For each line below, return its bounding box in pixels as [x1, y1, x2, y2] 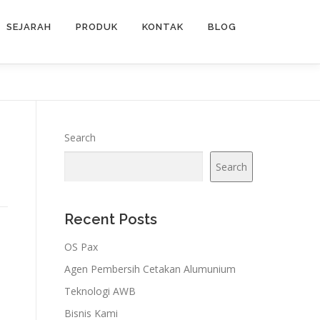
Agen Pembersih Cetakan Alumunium [64, 262, 236, 276]
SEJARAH [6, 21, 51, 32]
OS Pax [64, 240, 98, 254]
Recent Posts [64, 211, 157, 228]
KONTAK [142, 21, 184, 32]
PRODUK [76, 21, 118, 32]
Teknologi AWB [64, 284, 136, 298]
